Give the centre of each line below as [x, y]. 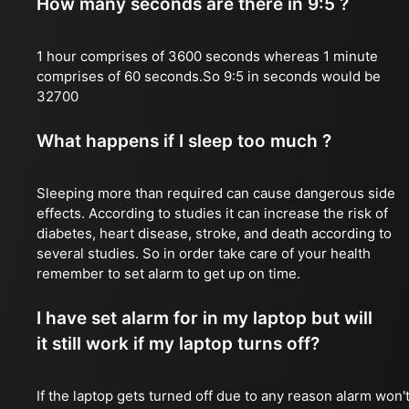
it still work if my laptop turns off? [178, 344]
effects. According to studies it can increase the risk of [212, 213]
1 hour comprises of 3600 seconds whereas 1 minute [207, 56]
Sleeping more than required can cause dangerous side [216, 193]
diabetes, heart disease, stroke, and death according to [214, 233]
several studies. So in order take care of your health [204, 253]
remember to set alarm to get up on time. [168, 273]
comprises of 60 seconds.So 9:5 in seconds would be [209, 76]
